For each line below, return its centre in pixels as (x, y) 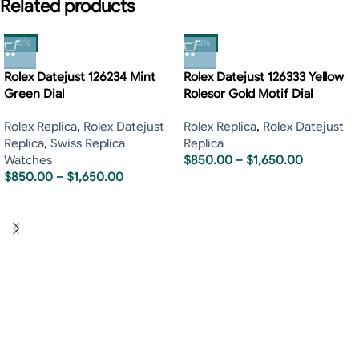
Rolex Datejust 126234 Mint (80, 77)
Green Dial (34, 94)
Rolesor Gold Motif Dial (248, 94)
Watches (28, 161)
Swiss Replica (88, 144)
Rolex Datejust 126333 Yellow (264, 77)
